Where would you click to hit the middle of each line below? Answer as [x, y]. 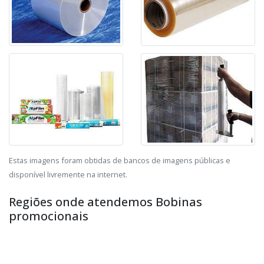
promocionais [49, 216]
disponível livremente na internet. [68, 175]
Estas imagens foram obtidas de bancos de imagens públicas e [120, 161]
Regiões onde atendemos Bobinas [105, 202]
